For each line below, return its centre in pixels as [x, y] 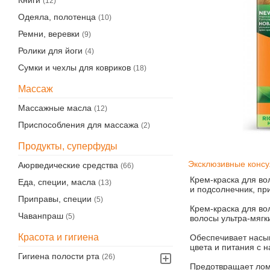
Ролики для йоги [50, 51]
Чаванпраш [41, 216]
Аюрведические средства [68, 165]
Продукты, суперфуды [68, 146]
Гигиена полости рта [59, 256]
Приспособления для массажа [78, 125]
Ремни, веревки [49, 34]
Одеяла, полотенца [57, 17]
